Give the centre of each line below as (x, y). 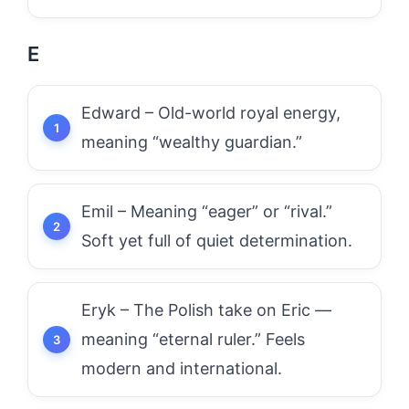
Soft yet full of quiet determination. (217, 241)
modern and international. (182, 368)
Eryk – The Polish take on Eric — (206, 310)
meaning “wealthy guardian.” (192, 142)
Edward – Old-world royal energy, (211, 113)
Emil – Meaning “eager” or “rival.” (207, 211)
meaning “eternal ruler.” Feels (193, 339)
